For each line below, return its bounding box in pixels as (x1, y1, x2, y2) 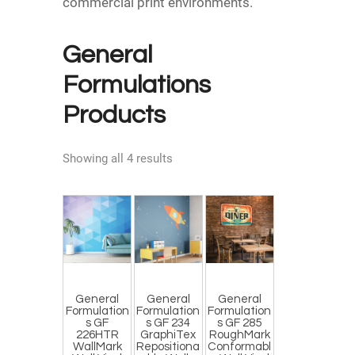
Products (63, 102, 166, 129)
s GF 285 (217, 317, 262, 330)
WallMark (72, 341, 122, 353)
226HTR (75, 329, 119, 342)
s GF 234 (146, 317, 191, 330)
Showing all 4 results (63, 151, 173, 166)
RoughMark (208, 329, 270, 342)
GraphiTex (140, 329, 197, 342)
